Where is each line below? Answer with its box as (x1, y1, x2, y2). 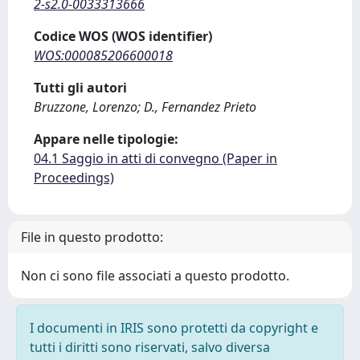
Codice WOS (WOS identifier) (34, 27, 212, 45)
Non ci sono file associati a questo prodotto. (21, 267, 289, 284)
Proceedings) (34, 169, 114, 186)
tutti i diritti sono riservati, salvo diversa (30, 338, 270, 356)
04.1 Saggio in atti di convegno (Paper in (34, 149, 277, 167)
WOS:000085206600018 (34, 47, 173, 64)
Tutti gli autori (34, 79, 127, 96)
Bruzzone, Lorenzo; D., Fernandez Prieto (34, 98, 256, 116)
